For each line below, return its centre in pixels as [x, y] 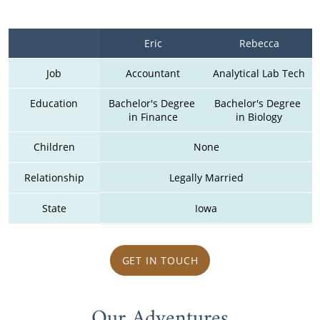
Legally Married [206, 178]
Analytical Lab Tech [259, 73]
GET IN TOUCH [160, 260]
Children [54, 146]
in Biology [259, 116]
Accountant [153, 73]
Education [54, 103]
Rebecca [259, 43]
